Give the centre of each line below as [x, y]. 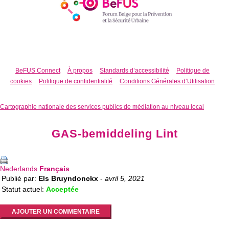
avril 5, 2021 [125, 178]
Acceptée [62, 189]
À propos [80, 70]
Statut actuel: [24, 189]
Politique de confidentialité [76, 81]
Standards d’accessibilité [134, 70]
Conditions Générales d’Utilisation [167, 81]
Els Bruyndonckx [68, 178]
